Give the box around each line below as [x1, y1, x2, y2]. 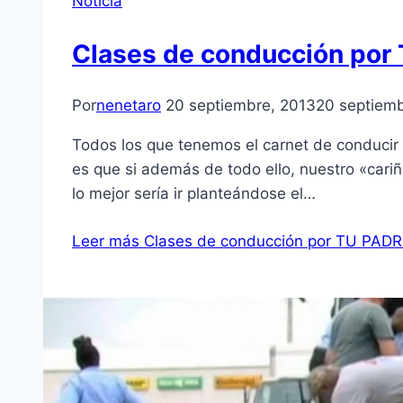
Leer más [72, 231, 139, 250]
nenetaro [96, 95, 161, 114]
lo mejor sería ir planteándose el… [72, 184, 316, 202]
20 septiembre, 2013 [166, 95, 316, 114]
